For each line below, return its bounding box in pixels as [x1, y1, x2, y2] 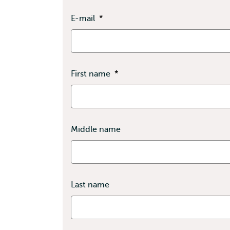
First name [71, 69, 112, 79]
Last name [71, 180, 109, 189]
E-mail [71, 14, 97, 23]
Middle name [71, 125, 121, 134]
